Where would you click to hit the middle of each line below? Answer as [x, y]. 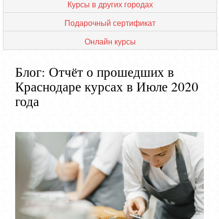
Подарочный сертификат [110, 23]
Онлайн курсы [110, 42]
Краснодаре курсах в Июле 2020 [107, 86]
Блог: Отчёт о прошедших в [95, 72]
